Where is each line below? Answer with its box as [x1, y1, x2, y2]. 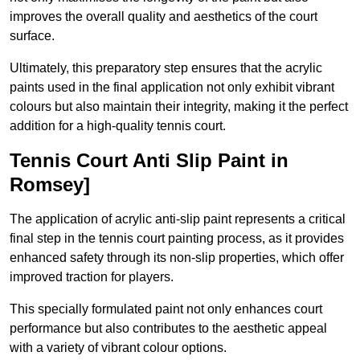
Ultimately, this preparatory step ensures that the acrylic [10, 61, 322, 76]
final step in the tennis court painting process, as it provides [10, 231, 344, 246]
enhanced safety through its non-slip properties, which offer [10, 251, 344, 265]
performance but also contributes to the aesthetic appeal [10, 321, 327, 336]
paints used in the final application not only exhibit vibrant [10, 80, 334, 95]
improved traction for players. [10, 270, 174, 284]
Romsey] [10, 174, 90, 196]
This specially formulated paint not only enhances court [10, 302, 322, 317]
